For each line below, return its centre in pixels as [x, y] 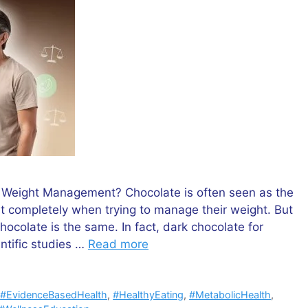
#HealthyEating [148, 294]
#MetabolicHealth [230, 294]
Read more [118, 244]
